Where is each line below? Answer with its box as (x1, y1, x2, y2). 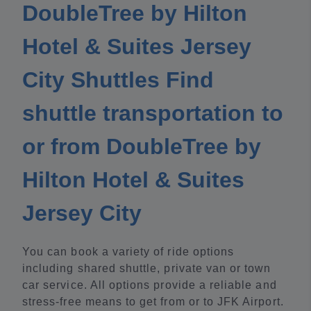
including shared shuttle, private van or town (22, 262, 271, 275)
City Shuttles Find (22, 67, 214, 93)
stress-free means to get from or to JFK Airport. (22, 296, 284, 308)
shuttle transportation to (22, 101, 283, 126)
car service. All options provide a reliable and (22, 279, 277, 292)
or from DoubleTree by (22, 134, 261, 160)
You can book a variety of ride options (22, 246, 235, 258)
